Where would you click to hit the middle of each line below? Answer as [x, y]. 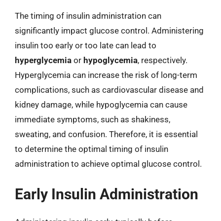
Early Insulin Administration [107, 194]
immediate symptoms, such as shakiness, [92, 119]
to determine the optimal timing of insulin [92, 149]
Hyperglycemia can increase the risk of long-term [106, 75]
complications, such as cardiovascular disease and [109, 90]
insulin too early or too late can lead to [86, 45]
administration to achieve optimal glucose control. [108, 164]
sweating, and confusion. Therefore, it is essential [106, 134]
